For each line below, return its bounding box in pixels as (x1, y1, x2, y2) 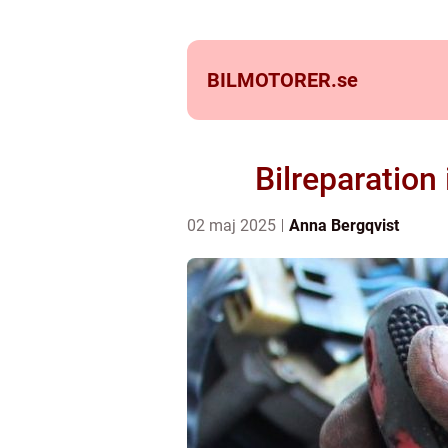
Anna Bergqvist (289, 216, 399, 235)
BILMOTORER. (207, 68, 337, 92)
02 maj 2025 (187, 216, 280, 235)
